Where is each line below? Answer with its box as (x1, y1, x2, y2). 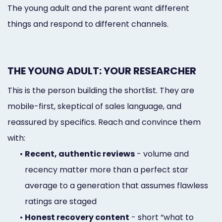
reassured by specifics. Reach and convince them (7, 116, 201, 128)
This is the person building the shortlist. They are (7, 84, 194, 96)
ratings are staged (25, 195, 97, 207)
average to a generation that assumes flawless (25, 179, 208, 191)
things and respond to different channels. (7, 18, 168, 30)
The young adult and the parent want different (7, 2, 189, 14)
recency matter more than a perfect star (25, 164, 188, 175)
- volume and (135, 148, 189, 160)
